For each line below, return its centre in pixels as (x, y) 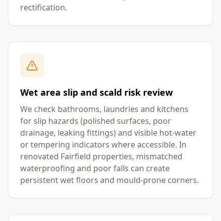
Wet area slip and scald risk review (96, 92)
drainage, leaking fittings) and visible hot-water (108, 133)
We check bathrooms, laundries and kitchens (104, 109)
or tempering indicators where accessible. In (103, 145)
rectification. (44, 7)
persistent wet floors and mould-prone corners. (110, 180)
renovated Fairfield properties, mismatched (101, 156)
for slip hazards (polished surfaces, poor (96, 121)
